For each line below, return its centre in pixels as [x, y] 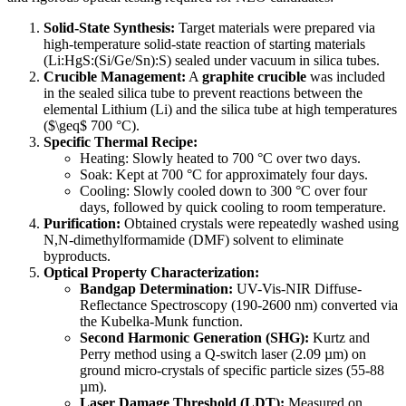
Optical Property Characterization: [151, 272]
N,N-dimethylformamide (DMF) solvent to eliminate [193, 239]
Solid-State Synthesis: [109, 27]
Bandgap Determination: [156, 288]
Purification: [82, 223]
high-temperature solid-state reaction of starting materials [204, 43]
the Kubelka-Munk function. [161, 321]
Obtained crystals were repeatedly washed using [260, 223]
